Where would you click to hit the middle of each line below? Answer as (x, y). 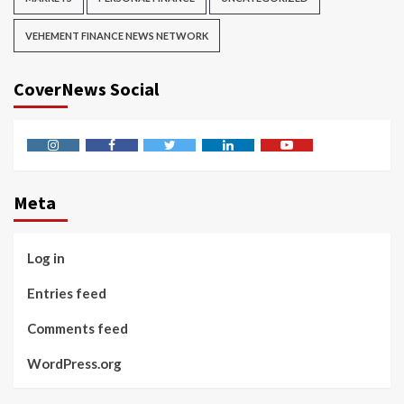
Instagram (81, 159)
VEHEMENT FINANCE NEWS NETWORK (117, 36)
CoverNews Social (86, 89)
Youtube (310, 159)
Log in (46, 258)
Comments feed (78, 329)
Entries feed (67, 294)
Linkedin (250, 159)
